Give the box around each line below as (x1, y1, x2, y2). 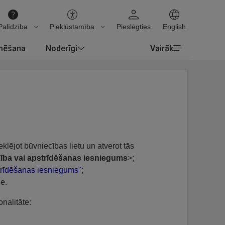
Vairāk (150, 43, 173, 53)
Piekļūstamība (50, 23, 94, 31)
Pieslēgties (117, 23, 151, 31)
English (163, 23, 186, 31)
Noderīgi (46, 43, 77, 53)
